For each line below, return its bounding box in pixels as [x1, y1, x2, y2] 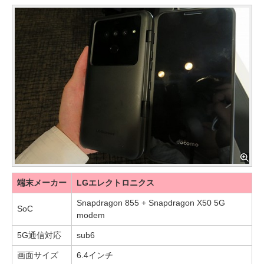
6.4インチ [77, 250, 113, 260]
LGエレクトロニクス [77, 177, 154, 187]
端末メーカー [17, 177, 67, 187]
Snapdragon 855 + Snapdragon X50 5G [77, 197, 225, 207]
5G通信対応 [17, 230, 61, 240]
